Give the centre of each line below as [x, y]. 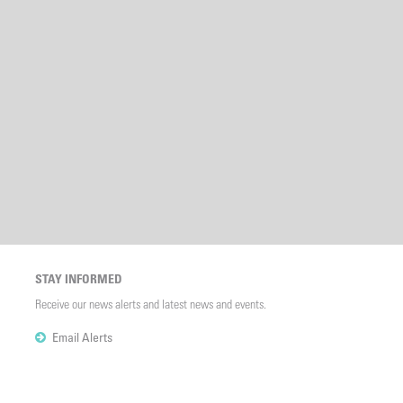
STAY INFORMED [79, 278]
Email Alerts [83, 337]
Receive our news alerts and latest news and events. [151, 304]
